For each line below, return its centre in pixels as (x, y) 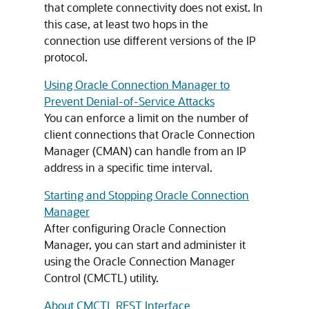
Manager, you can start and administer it (145, 245)
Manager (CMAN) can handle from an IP (145, 151)
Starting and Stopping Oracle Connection (147, 195)
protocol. (66, 57)
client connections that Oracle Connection (150, 134)
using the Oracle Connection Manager (140, 261)
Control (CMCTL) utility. (101, 278)
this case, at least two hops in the (126, 24)
